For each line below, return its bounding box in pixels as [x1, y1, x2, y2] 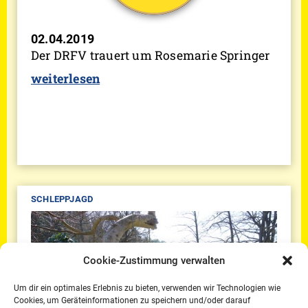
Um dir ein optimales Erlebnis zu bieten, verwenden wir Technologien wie [14, 283, 280, 293]
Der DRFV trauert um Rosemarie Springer [31, 47, 270, 63]
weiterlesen [31, 69, 100, 87]
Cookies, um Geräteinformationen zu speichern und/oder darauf [14, 296, 250, 305]
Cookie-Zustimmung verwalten [83, 254, 225, 267]
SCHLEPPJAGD [31, 193, 93, 204]
